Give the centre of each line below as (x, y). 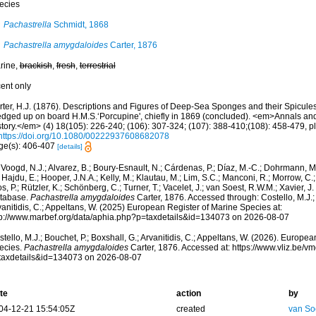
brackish (36, 66)
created (190, 309)
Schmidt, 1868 (80, 25)
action (188, 294)
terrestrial (97, 66)
